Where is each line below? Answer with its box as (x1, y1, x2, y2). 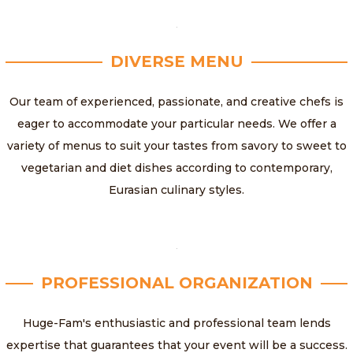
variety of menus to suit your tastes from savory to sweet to (6, 139, 347, 154)
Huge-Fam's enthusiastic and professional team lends (22, 316, 331, 331)
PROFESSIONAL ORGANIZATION (40, 273, 313, 293)
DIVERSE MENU (110, 52, 243, 72)
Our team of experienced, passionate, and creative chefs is (9, 95, 344, 110)
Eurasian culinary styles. (109, 183, 244, 198)
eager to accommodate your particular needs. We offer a (17, 117, 336, 132)
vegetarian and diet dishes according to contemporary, (20, 161, 333, 176)
